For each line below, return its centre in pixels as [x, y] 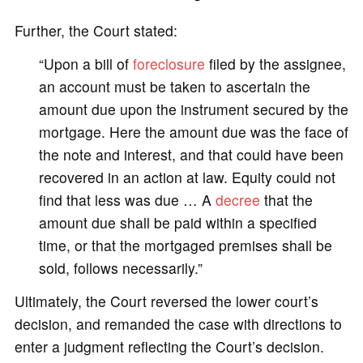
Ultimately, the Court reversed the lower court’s [166, 301]
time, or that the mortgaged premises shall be [185, 245]
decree [237, 199]
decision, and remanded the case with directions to [178, 324]
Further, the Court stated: [96, 30]
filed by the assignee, [275, 63]
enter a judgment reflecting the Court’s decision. [169, 347]
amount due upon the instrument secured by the [193, 109]
